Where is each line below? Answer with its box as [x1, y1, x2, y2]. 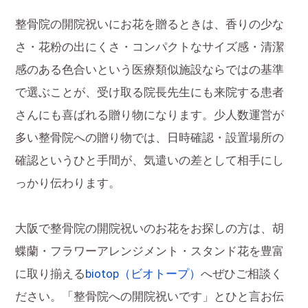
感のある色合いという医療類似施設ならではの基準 [15, 63, 285, 77]
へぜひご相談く [201, 267, 283, 281]
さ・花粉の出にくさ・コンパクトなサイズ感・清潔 [15, 41, 285, 54]
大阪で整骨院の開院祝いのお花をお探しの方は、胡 [15, 222, 285, 236]
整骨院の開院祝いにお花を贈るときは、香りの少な [15, 18, 285, 32]
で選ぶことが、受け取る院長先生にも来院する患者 [15, 86, 285, 100]
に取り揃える [15, 267, 86, 281]
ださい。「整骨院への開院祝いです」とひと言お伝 [15, 290, 285, 304]
